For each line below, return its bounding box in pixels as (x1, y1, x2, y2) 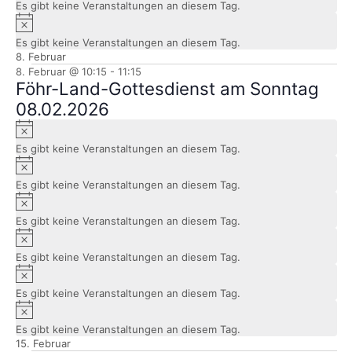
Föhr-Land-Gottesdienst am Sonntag (15, 77, 319, 99)
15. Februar (15, 337, 71, 350)
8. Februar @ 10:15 (15, 64, 107, 78)
